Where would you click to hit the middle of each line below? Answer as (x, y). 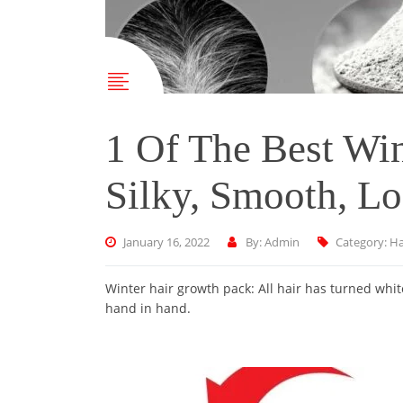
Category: (363, 242)
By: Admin (273, 242)
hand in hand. (148, 309)
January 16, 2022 (166, 242)
